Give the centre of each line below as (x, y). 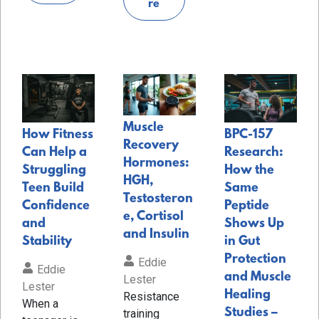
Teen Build (53, 188)
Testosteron (158, 199)
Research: (253, 153)
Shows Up (254, 224)
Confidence (56, 206)
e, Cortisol (153, 217)
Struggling (54, 171)
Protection (255, 260)
